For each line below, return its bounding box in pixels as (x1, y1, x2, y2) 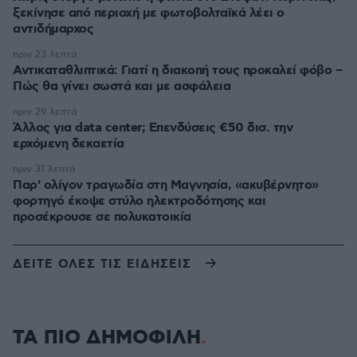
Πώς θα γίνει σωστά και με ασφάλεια (13, 78, 230, 95)
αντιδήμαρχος (13, 21, 93, 37)
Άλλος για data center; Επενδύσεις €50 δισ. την (13, 120, 149, 136)
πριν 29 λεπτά (13, 106, 77, 118)
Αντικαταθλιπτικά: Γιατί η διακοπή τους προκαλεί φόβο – (13, 62, 343, 79)
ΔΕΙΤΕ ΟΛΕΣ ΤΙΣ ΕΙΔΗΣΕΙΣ (13, 256, 191, 273)
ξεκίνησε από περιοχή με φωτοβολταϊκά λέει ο (13, 5, 284, 22)
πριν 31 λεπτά (13, 163, 76, 175)
